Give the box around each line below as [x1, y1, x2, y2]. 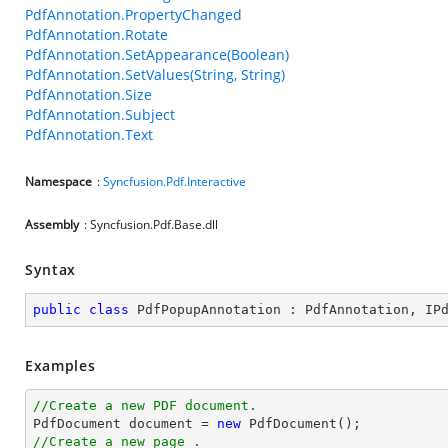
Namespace [25, 173, 92, 190]
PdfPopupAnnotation [137, 302, 281, 317]
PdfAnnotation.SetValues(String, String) [25, 65, 285, 84]
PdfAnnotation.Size [25, 85, 152, 104]
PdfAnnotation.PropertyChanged [25, 5, 242, 24]
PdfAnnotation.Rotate [25, 25, 168, 44]
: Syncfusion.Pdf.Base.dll [84, 216, 218, 233]
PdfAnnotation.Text [25, 125, 153, 144]
